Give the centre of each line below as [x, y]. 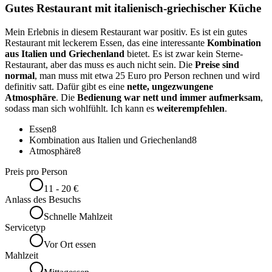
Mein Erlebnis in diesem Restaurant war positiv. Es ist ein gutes [126, 32]
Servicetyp [25, 227]
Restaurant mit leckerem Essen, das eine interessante [106, 42]
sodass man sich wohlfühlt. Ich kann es [81, 108]
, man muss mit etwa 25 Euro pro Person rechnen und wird [147, 75]
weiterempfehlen [191, 108]
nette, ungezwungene [170, 86]
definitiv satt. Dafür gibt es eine [66, 86]
